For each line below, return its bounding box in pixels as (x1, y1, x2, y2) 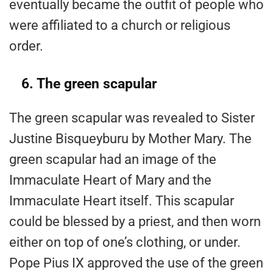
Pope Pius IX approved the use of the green (9, 255, 263, 271)
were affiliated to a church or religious (9, 18, 230, 34)
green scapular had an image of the (9, 152, 216, 168)
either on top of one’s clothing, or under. (9, 235, 241, 250)
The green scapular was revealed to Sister (9, 110, 255, 126)
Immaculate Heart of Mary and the (9, 172, 211, 188)
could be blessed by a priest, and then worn (9, 214, 261, 230)
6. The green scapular (21, 76, 157, 93)
